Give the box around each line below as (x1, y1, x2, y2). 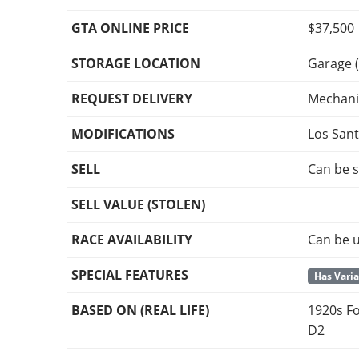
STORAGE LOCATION (71, 54, 201, 73)
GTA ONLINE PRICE (71, 19, 190, 38)
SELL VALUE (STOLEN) (71, 196, 206, 214)
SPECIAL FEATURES (71, 266, 189, 284)
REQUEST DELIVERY (71, 90, 193, 108)
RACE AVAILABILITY (71, 231, 193, 249)
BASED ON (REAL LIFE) (71, 301, 210, 320)
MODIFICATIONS (71, 125, 175, 143)
